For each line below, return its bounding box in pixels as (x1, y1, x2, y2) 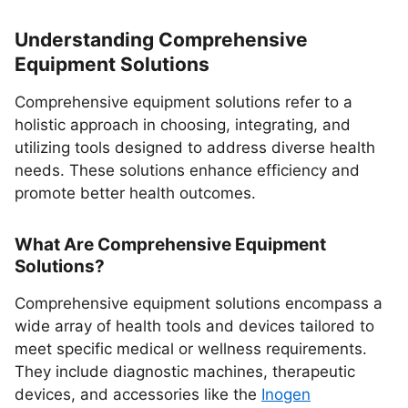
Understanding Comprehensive (15, 28, 308, 51)
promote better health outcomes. (15, 184, 256, 202)
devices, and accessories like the (15, 385, 261, 403)
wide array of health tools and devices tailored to (15, 317, 374, 335)
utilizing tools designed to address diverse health (15, 138, 375, 157)
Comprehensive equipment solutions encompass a (15, 294, 382, 312)
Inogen (261, 385, 311, 403)
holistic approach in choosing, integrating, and (15, 116, 351, 134)
